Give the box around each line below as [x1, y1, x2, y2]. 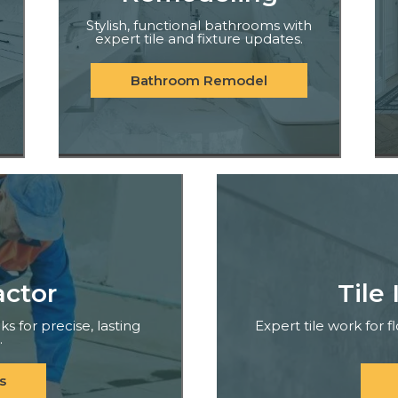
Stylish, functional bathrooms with [86, 17, 312, 35]
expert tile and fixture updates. [95, 30, 303, 48]
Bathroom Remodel [131, 72, 267, 90]
